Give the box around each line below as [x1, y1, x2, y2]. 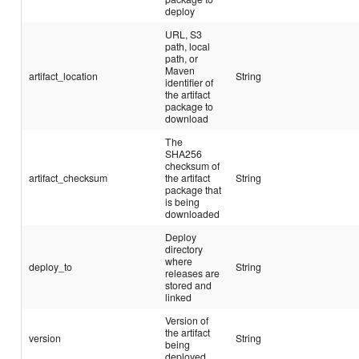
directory [165, 241, 204, 256]
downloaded [165, 206, 220, 220]
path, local [165, 38, 211, 53]
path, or [165, 50, 199, 65]
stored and [165, 277, 212, 292]
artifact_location [29, 68, 99, 83]
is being [165, 194, 200, 208]
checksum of [165, 158, 220, 172]
